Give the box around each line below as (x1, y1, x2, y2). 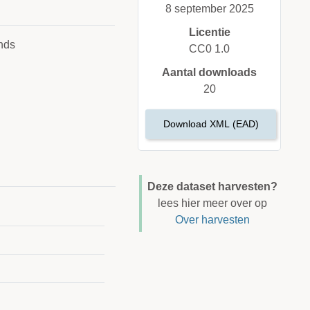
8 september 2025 (165, 3, 254, 15)
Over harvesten (174, 214, 250, 226)
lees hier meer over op (157, 197, 267, 210)
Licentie (188, 26, 230, 39)
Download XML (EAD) (163, 118, 259, 130)
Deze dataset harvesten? (147, 181, 277, 193)
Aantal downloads (162, 66, 257, 79)
